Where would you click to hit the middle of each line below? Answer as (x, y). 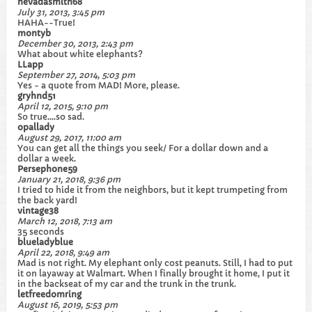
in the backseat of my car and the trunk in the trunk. (127, 284)
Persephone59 (47, 169)
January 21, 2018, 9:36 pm (69, 179)
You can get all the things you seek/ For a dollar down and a (143, 148)
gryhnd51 (37, 96)
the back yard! (47, 200)
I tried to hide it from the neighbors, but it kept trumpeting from (153, 190)
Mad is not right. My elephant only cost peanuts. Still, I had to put (155, 263)
